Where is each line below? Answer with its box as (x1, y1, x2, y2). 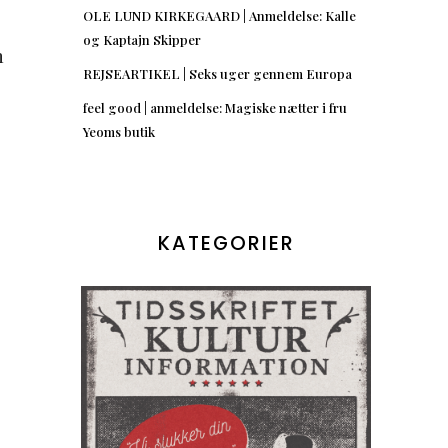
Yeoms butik (83, 122, 155, 140)
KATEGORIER (157, 229, 295, 257)
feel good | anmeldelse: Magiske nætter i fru (83, 98, 347, 116)
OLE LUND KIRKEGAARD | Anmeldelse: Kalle (83, 6, 356, 24)
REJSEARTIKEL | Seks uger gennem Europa (83, 64, 352, 82)
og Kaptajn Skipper (83, 30, 201, 48)
